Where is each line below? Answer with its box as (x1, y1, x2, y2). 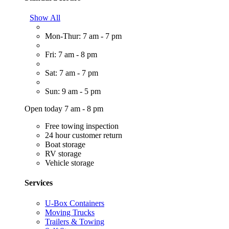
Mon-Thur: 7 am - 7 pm (45, 32, 122, 41)
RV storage (45, 149, 81, 158)
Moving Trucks (45, 208, 95, 217)
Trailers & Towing (45, 217, 104, 226)
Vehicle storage (45, 158, 94, 168)
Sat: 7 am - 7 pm (45, 68, 98, 78)
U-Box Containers (45, 198, 104, 208)
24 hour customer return (45, 131, 122, 140)
